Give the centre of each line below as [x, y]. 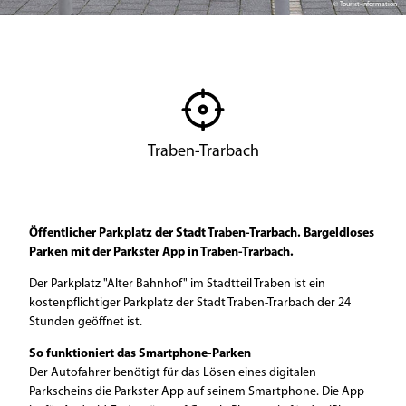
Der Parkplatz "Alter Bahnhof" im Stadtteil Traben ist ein [177, 284]
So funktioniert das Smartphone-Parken [140, 354]
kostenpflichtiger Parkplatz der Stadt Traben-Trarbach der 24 [190, 303]
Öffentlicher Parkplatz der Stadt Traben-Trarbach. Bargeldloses [202, 233]
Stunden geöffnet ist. [86, 322]
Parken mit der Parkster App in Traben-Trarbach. [161, 252]
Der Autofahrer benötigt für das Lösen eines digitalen [173, 373]
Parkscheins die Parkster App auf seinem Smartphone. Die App [197, 392]
